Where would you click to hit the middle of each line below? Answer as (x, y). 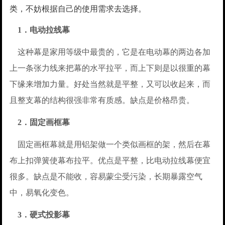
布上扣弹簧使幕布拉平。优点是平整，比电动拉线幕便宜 (110, 160)
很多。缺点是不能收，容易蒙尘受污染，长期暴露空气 (106, 176)
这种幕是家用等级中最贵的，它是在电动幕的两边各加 (110, 52)
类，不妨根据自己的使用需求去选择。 (78, 9)
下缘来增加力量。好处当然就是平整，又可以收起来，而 (110, 84)
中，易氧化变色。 (42, 192)
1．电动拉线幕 (44, 30)
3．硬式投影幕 (44, 214)
